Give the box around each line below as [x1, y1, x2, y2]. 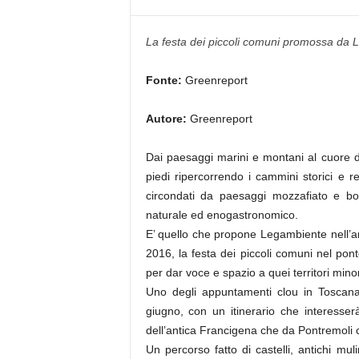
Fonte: [145, 74, 182, 87]
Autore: [145, 112, 187, 125]
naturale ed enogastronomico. [145, 208, 298, 221]
